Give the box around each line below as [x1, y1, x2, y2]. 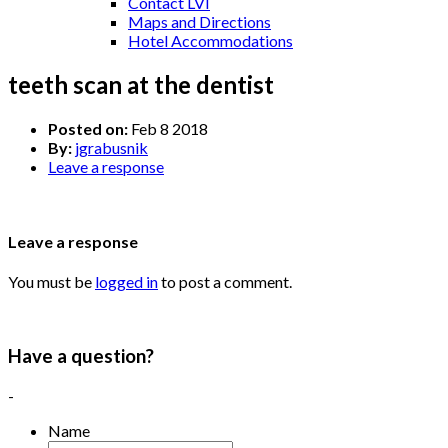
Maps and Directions [128, 12, 271, 31]
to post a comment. [158, 272, 292, 292]
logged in [95, 272, 158, 292]
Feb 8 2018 [128, 118, 208, 138]
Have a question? [8, 345, 154, 368]
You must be [8, 272, 95, 292]
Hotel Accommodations [128, 31, 293, 50]
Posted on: [48, 118, 128, 138]
